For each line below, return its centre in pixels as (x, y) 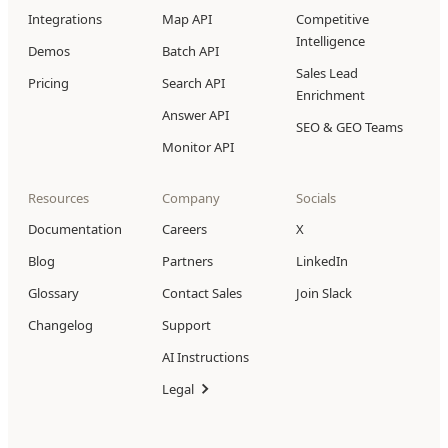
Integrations (65, 19)
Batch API (190, 51)
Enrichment (330, 95)
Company (191, 198)
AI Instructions (205, 357)
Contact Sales (202, 293)
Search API (193, 83)
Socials (316, 198)
